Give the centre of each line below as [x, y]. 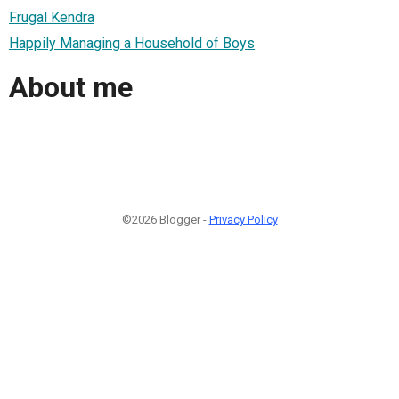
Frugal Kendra [52, 17]
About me [71, 88]
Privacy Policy [243, 219]
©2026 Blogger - [165, 219]
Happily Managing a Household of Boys [132, 43]
